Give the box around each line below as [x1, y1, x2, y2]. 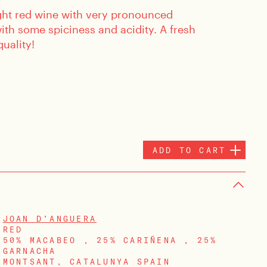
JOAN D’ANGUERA [2, 214, 97, 224]
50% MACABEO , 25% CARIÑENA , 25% [2, 235, 218, 246]
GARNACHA [2, 246, 57, 256]
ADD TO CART [152, 145, 226, 155]
